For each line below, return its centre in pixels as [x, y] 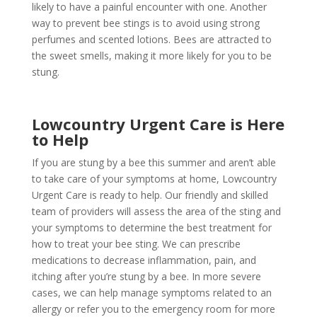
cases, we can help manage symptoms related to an [151, 292]
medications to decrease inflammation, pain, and [144, 260]
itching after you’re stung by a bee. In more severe [146, 276]
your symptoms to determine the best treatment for [151, 227]
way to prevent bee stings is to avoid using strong [145, 23]
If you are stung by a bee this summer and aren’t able [154, 162]
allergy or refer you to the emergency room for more [153, 309]
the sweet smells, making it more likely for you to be [151, 55]
